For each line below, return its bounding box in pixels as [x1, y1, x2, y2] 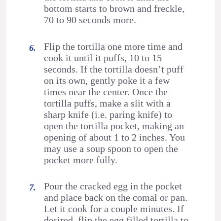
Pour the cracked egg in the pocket [44, 180, 183, 191]
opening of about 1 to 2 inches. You [44, 131, 185, 143]
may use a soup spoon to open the [44, 143, 179, 154]
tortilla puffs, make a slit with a [44, 97, 171, 109]
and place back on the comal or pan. [44, 191, 188, 203]
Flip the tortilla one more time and [44, 40, 183, 52]
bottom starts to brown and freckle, [44, 3, 185, 14]
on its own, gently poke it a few [44, 74, 170, 86]
